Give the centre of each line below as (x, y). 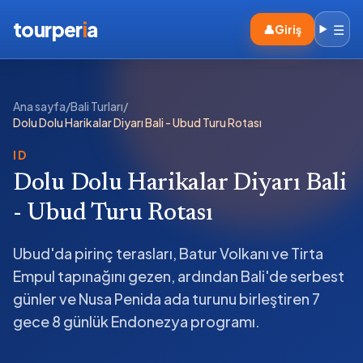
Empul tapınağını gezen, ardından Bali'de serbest (179, 276)
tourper (48, 29)
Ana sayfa (39, 106)
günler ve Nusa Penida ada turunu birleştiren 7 (167, 299)
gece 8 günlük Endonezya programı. (137, 321)
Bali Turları (97, 106)
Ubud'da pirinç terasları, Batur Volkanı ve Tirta (168, 253)
